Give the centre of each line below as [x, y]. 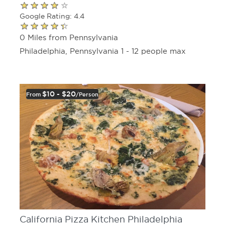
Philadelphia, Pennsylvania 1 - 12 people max [103, 51]
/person [87, 95]
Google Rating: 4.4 [52, 16]
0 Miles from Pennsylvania [69, 38]
